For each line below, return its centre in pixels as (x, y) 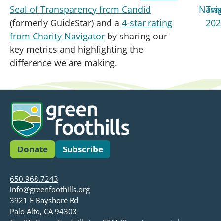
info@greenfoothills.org (50, 189)
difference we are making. (64, 62)
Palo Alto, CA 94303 (43, 211)
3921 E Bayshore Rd (44, 200)
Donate (33, 149)
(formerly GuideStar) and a (66, 22)
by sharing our (136, 36)
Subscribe (83, 149)
